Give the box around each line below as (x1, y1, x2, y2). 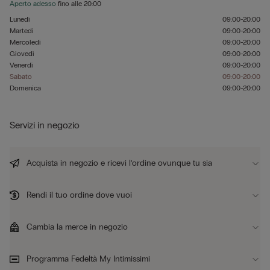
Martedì (10, 27, 34, 35)
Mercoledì (10, 38, 41, 46)
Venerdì (10, 61, 33, 69)
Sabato (10, 72, 32, 81)
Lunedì (10, 15, 30, 24)
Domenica (10, 84, 41, 92)
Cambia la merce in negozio (24, 222, 128, 232)
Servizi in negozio (10, 119, 80, 131)
